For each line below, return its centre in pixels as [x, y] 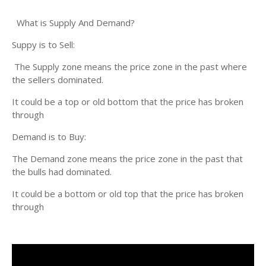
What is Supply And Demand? [73, 23]
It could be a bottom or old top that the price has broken [128, 194]
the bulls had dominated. [62, 172]
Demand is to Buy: [49, 137]
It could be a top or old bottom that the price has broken [128, 102]
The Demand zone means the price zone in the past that [127, 159]
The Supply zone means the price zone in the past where [129, 66]
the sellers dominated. [58, 80]
